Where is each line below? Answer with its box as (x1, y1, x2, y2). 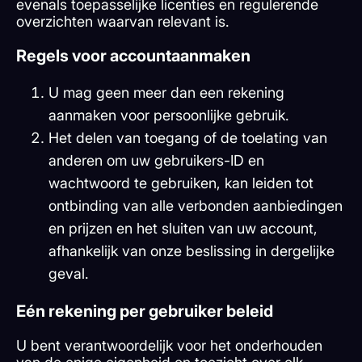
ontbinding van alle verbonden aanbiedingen (48, 197, 343, 215)
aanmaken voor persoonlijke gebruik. (48, 107, 289, 124)
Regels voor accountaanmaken (16, 46, 250, 66)
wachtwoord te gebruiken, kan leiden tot (48, 175, 314, 192)
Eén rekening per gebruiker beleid (16, 301, 273, 322)
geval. (48, 265, 89, 283)
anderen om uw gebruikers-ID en (48, 152, 264, 170)
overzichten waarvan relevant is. (16, 13, 229, 31)
